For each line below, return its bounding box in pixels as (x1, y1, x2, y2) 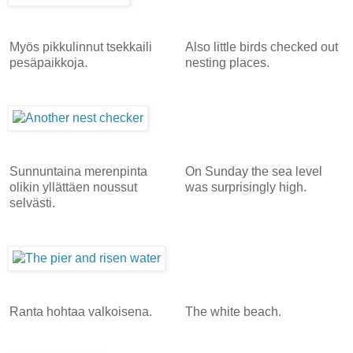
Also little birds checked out (184, 39, 338, 54)
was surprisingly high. (184, 180, 307, 194)
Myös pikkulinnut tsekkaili (9, 39, 152, 54)
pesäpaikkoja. (9, 55, 87, 69)
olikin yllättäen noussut (9, 180, 137, 194)
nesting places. (184, 55, 269, 69)
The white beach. (184, 304, 281, 318)
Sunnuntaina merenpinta (9, 164, 147, 178)
